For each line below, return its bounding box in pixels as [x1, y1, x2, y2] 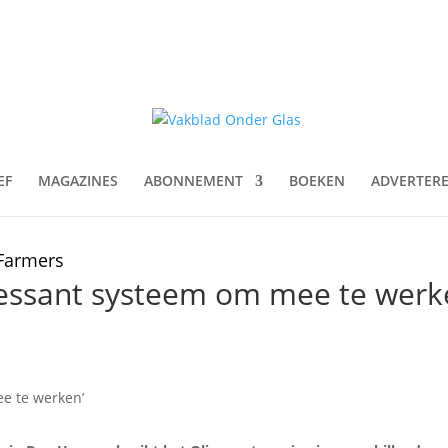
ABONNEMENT [144, 171, 243, 190]
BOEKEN [289, 171, 345, 190]
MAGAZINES [38, 171, 118, 190]
